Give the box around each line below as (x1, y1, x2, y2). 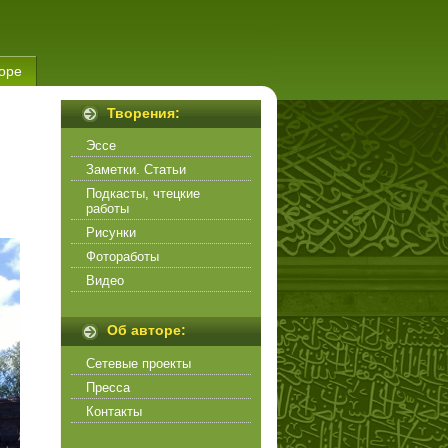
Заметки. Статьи (86, 162, 186, 178)
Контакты (86, 403, 142, 419)
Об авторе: (103, 322, 186, 339)
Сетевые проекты (86, 355, 191, 371)
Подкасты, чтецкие (86, 186, 200, 202)
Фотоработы (86, 249, 159, 265)
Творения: (99, 105, 180, 121)
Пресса (86, 379, 130, 395)
